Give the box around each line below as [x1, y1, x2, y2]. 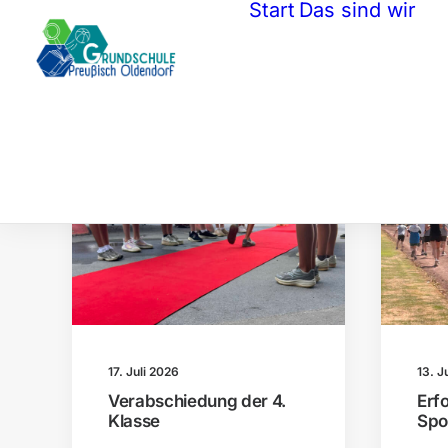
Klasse [108, 411, 160, 432]
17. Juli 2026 [108, 364, 179, 380]
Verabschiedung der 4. [108, 391, 286, 412]
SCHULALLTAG [220, 186, 296, 200]
